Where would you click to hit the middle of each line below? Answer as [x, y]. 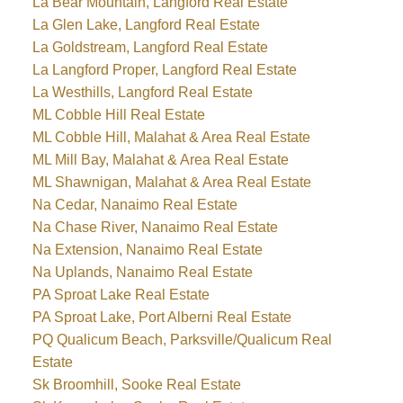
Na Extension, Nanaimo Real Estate [147, 249]
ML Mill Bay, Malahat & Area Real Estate [160, 159]
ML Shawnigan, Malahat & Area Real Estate [171, 182]
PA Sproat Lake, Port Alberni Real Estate [161, 317]
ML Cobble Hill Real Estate [118, 114]
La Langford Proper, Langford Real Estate [164, 69]
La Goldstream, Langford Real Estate [150, 47]
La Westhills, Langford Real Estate [142, 92]
